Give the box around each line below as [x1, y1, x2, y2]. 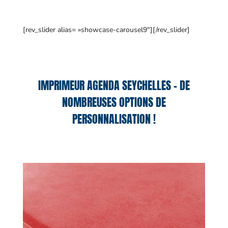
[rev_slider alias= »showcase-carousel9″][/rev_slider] [22, 25, 190, 35]
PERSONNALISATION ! [72, 110, 156, 127]
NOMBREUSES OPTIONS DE [62, 94, 166, 110]
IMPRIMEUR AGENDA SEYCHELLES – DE [38, 77, 190, 94]
